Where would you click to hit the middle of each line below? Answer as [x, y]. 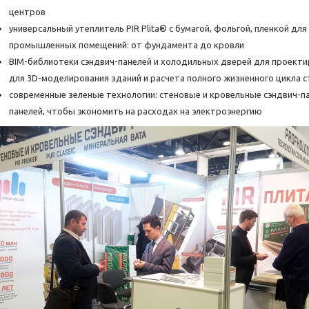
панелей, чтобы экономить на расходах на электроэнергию [136, 111]
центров [27, 12]
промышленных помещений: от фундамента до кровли [127, 45]
